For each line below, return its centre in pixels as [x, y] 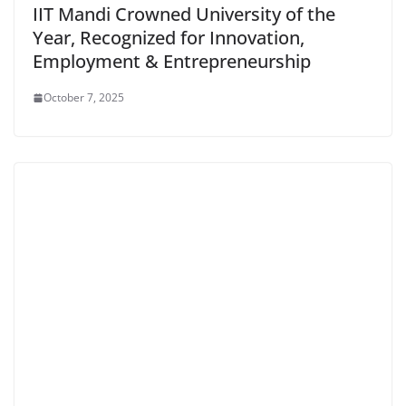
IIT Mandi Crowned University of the [184, 14]
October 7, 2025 [84, 98]
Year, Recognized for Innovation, [169, 38]
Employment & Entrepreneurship [172, 62]
